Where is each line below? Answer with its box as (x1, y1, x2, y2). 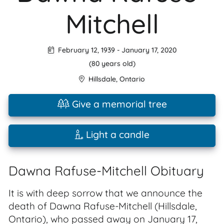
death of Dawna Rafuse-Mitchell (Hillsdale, (8, 200, 197, 212)
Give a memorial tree (69, 98, 167, 110)
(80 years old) (88, 59, 135, 68)
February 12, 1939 (55, 45, 115, 54)
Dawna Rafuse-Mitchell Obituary (8, 162, 204, 178)
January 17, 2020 (121, 45, 176, 54)
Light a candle (83, 128, 149, 140)
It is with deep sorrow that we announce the (8, 187, 202, 199)
